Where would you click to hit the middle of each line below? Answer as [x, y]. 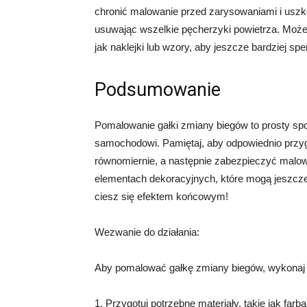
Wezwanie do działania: [147, 232]
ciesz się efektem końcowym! [161, 196]
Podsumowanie [158, 90]
